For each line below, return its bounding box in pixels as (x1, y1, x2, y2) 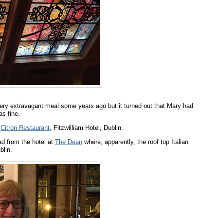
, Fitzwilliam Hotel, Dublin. (49, 124, 123, 132)
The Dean (54, 138, 82, 146)
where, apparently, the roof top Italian (82, 138, 188, 146)
